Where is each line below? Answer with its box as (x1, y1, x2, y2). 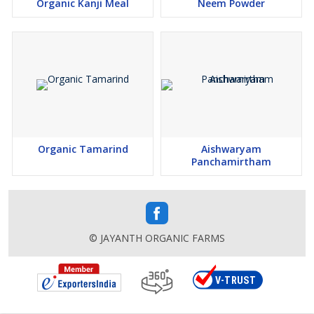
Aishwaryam (201, 142, 261, 156)
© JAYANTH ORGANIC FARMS (89, 231, 225, 245)
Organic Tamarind (37, 142, 128, 156)
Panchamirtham (191, 155, 271, 168)
